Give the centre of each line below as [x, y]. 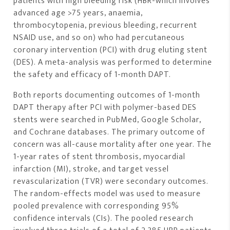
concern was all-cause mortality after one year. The [113, 144]
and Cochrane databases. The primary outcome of [110, 132]
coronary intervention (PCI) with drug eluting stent [111, 50]
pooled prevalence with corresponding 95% [96, 206]
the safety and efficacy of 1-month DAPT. [92, 74]
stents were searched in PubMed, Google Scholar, [108, 120]
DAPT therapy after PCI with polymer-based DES [105, 107]
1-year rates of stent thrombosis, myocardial [100, 157]
